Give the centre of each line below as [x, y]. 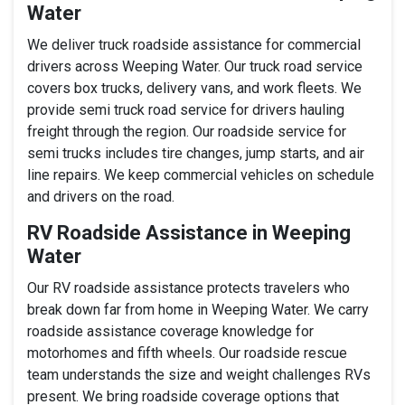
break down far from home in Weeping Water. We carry [198, 309]
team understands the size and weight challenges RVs [199, 374]
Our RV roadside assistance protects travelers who [188, 287]
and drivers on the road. [101, 196]
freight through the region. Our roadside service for [187, 131]
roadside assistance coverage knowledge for [170, 331]
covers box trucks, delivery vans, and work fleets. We [194, 88]
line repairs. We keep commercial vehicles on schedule [201, 174]
